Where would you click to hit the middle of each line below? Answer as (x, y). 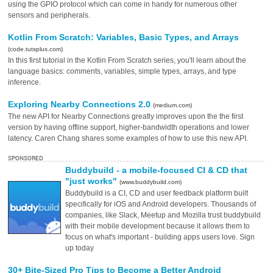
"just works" (93, 181)
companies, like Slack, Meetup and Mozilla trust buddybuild (163, 215)
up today (80, 248)
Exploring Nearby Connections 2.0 (81, 104)
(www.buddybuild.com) (151, 182)
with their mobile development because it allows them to (158, 226)
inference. (26, 82)
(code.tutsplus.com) (36, 49)
